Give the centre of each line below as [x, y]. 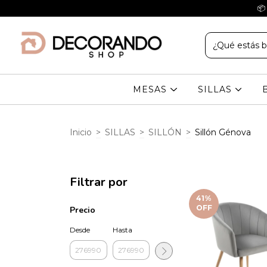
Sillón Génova [223, 133]
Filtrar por [99, 182]
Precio [83, 210]
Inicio [81, 133]
